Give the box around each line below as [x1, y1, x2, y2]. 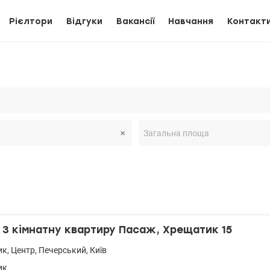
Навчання [168, 16, 213, 27]
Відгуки [66, 16, 102, 27]
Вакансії [116, 16, 154, 27]
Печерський [39, 245, 86, 255]
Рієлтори [9, 16, 52, 27]
